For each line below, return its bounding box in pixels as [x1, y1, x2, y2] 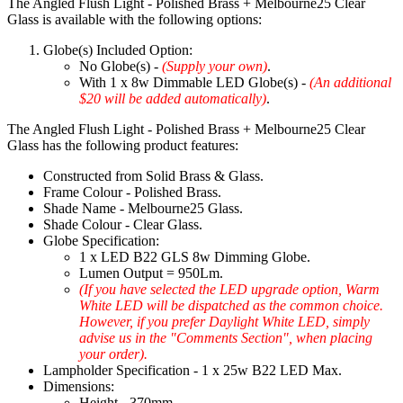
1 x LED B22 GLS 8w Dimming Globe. [79, 249, 310, 265]
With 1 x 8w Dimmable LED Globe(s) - [79, 75, 309, 91]
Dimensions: [43, 379, 114, 395]
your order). [79, 346, 148, 363]
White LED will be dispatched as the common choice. [79, 298, 383, 314]
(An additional [309, 75, 391, 91]
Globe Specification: [43, 233, 159, 249]
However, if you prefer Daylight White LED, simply [79, 314, 370, 330]
